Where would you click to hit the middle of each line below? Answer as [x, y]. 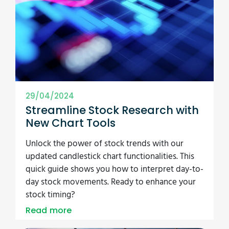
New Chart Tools [71, 123]
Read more [49, 211]
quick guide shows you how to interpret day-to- [114, 170]
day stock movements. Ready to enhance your [111, 182]
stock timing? [50, 195]
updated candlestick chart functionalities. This [110, 157]
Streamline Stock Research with [112, 110]
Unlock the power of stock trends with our [105, 144]
